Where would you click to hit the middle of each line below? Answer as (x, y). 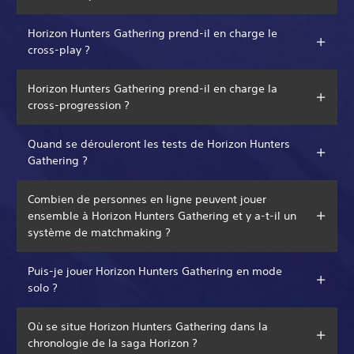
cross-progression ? (79, 105)
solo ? (43, 287)
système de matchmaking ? (99, 232)
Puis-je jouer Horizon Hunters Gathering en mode (155, 271)
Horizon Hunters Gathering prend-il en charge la (153, 88)
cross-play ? (59, 49)
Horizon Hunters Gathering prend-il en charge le (153, 33)
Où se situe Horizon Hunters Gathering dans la (148, 326)
